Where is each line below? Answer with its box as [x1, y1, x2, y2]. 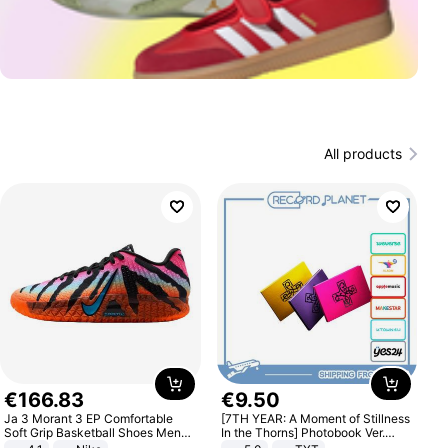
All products [323, 145, 402, 162]
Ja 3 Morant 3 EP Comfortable [4, 410, 174, 426]
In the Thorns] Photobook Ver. [220, 424, 385, 440]
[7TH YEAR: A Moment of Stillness [220, 410, 410, 426]
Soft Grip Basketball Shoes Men [4, 424, 182, 440]
